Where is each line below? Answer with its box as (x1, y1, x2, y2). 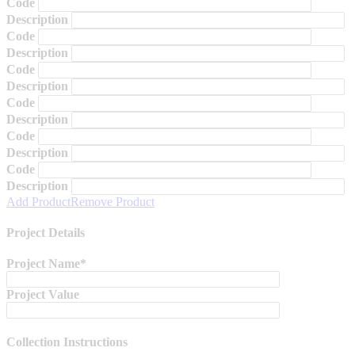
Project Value (6, 288, 79, 302)
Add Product (6, 194, 71, 208)
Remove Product (71, 194, 155, 208)
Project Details (6, 225, 85, 239)
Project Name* (6, 257, 86, 271)
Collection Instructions (6, 335, 128, 349)
